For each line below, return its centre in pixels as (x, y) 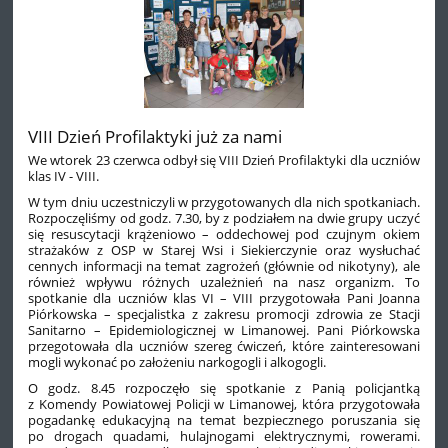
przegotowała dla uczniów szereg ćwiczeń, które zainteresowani (224, 346)
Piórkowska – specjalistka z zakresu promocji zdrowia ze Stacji (224, 314)
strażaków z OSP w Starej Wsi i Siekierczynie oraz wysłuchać (224, 250)
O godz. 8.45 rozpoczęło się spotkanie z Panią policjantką (224, 388)
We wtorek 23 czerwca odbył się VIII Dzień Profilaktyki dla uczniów (224, 160)
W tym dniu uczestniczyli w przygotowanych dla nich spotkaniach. (224, 202)
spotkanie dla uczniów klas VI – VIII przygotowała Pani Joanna (224, 298)
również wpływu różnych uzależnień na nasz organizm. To (224, 282)
